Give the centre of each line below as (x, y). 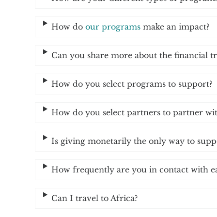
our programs (113, 26)
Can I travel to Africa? (94, 198)
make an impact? (175, 26)
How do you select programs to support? (132, 84)
